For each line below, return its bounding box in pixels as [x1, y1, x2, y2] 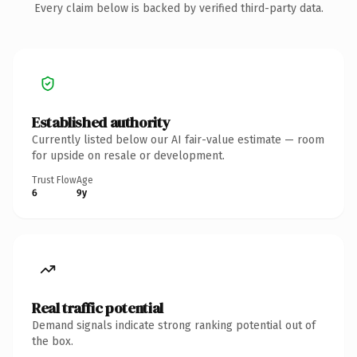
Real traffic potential [32, 297, 163, 318]
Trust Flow [32, 174, 76, 186]
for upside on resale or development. [32, 148, 225, 163]
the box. [32, 334, 73, 348]
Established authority [32, 112, 171, 132]
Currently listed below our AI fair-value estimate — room [32, 132, 324, 147]
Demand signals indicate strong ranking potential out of [32, 318, 316, 332]
